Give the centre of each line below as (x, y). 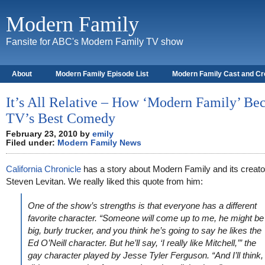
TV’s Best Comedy (61, 118)
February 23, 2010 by (49, 134)
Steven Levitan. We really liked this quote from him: (104, 181)
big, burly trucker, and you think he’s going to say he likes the (145, 230)
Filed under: (32, 143)
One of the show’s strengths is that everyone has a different (142, 206)
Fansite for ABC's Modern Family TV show (95, 42)
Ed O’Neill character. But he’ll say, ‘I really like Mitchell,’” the (142, 243)
